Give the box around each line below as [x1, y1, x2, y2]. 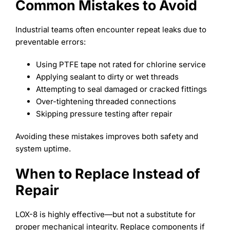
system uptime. [15, 143, 71, 154]
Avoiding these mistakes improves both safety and [15, 131, 198, 141]
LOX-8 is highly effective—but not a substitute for [15, 209, 196, 219]
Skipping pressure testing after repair [35, 108, 172, 119]
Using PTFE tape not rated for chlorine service [35, 59, 206, 69]
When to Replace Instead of [15, 165, 200, 182]
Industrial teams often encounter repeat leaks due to [15, 24, 206, 34]
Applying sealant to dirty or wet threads [35, 71, 179, 82]
